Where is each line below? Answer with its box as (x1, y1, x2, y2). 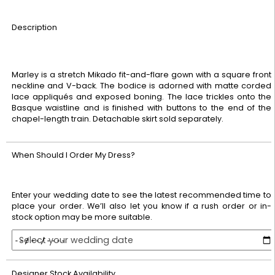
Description (11, 21, 57, 33)
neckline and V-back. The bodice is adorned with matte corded (11, 80, 272, 91)
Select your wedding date (18, 233, 133, 246)
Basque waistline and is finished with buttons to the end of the (11, 103, 272, 114)
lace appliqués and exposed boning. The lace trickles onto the (11, 91, 272, 103)
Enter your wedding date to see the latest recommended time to (11, 190, 272, 201)
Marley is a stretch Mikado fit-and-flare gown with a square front (11, 69, 272, 80)
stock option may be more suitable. (11, 212, 152, 223)
